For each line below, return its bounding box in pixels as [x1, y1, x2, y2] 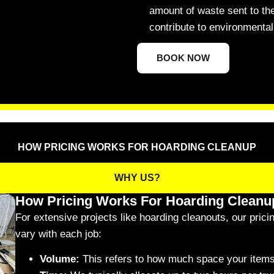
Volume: [39, 253, 80, 265]
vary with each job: [15, 228, 102, 240]
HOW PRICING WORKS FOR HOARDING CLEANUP [18, 142, 256, 153]
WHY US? [114, 172, 160, 183]
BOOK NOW [157, 53, 210, 64]
